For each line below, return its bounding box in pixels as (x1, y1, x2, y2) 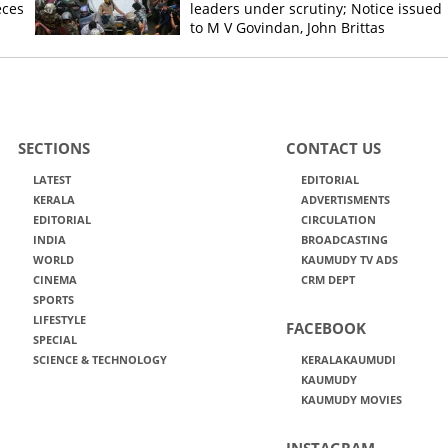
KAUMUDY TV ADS (300, 252, 398, 267)
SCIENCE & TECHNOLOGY (32, 352, 167, 367)
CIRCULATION (300, 212, 376, 227)
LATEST (32, 172, 71, 187)
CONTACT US (285, 138, 381, 158)
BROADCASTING (300, 232, 388, 247)
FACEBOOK (285, 318, 366, 338)
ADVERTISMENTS (300, 192, 390, 207)
